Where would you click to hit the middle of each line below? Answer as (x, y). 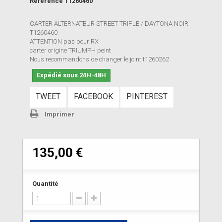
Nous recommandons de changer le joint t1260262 (99, 59)
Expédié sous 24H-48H (71, 75)
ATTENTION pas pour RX (64, 42)
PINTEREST (147, 97)
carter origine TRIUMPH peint (71, 51)
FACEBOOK (93, 97)
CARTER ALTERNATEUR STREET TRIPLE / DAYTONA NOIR (109, 24)
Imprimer (59, 114)
